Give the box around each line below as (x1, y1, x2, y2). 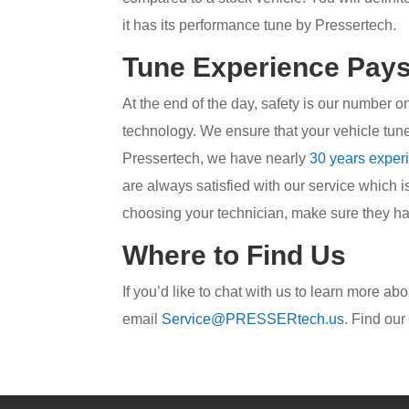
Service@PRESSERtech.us (162, 311, 345, 328)
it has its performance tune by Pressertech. (122, 17, 397, 34)
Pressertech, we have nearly (122, 151, 310, 167)
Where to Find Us (122, 240, 347, 271)
